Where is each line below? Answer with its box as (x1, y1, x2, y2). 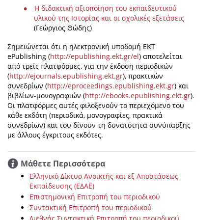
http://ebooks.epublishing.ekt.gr (85, 91, 191, 101)
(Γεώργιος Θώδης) (34, 23, 92, 33)
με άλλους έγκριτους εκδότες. (7, 130, 103, 140)
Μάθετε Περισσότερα (21, 158, 105, 169)
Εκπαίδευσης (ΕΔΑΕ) (29, 181, 94, 191)
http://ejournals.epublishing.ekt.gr (9, 71, 123, 81)
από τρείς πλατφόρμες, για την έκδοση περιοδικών (7, 61, 173, 71)
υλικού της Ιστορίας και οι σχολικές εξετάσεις (34, 13, 184, 23)
